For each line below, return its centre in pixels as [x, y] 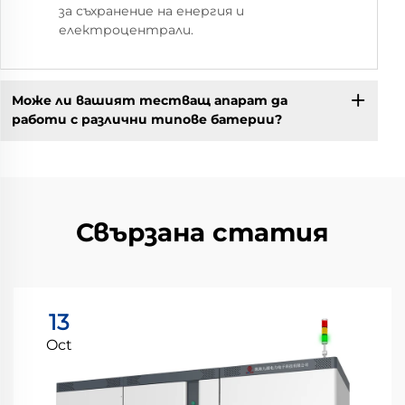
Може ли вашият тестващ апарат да [149, 101]
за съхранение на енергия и [151, 10]
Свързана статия [202, 232]
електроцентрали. [126, 29]
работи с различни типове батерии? [146, 120]
